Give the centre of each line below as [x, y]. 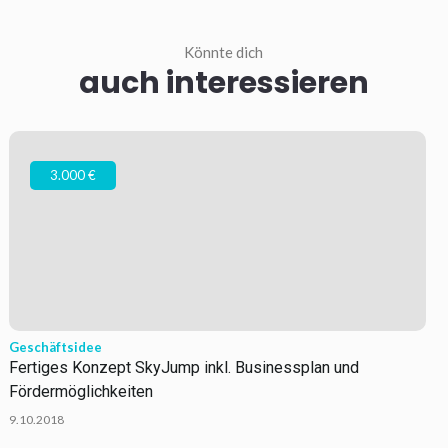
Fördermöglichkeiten [80, 391]
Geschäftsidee [55, 347]
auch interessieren [223, 83]
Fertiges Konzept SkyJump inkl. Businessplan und [183, 367]
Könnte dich [224, 52]
